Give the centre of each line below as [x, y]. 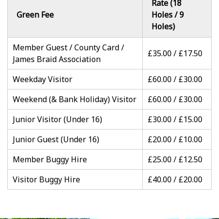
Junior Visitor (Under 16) [57, 119]
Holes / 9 [168, 15]
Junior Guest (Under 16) [56, 139]
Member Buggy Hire [50, 159]
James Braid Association [57, 59]
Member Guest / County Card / [68, 47]
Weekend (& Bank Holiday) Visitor [75, 99]
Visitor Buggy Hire [46, 179]
